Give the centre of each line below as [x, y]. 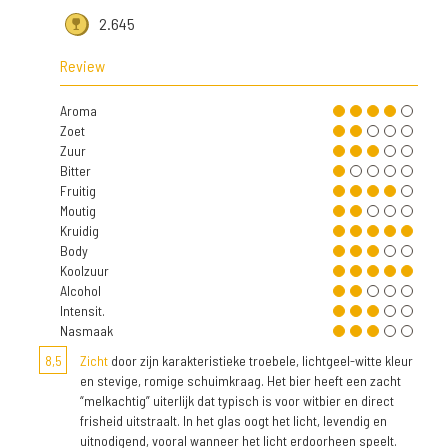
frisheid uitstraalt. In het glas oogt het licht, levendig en [233, 421]
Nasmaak [86, 331]
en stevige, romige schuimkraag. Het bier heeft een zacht [240, 381]
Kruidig [79, 231]
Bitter [75, 171]
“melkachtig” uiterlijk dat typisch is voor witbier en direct [237, 401]
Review [82, 66]
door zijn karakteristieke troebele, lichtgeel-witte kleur [260, 361]
